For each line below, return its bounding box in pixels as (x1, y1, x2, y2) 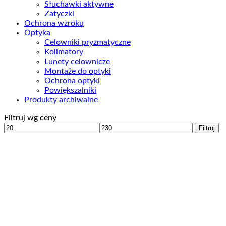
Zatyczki (44, 9, 74, 18)
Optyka (24, 28, 50, 37)
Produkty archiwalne (24, 95, 98, 104)
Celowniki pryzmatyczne (44, 38, 131, 46)
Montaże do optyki (44, 67, 111, 75)
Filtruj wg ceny (4, 113, 56, 122)
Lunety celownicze (44, 57, 110, 66)
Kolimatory (44, 47, 83, 56)
